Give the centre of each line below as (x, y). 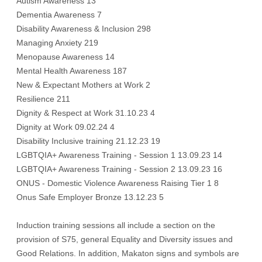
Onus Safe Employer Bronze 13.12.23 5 (90, 197)
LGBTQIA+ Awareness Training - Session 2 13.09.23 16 (119, 169)
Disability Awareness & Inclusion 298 (84, 29)
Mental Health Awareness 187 (72, 71)
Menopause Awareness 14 (65, 57)
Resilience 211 (43, 99)
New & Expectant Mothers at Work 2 (83, 85)
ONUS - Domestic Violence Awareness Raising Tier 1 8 (118, 183)
